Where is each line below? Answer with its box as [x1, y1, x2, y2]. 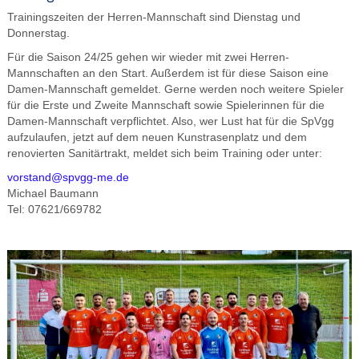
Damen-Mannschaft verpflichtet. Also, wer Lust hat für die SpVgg [6, 115, 334, 127]
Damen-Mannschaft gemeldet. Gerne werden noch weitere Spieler [6, 83, 344, 95]
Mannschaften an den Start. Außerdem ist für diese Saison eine [6, 67, 329, 79]
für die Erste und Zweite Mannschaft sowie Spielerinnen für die [6, 99, 325, 111]
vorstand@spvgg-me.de [6, 171, 129, 184]
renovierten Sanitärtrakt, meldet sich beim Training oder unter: [6, 147, 322, 159]
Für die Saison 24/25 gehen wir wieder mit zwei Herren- [6, 51, 289, 63]
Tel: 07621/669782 [6, 204, 102, 216]
